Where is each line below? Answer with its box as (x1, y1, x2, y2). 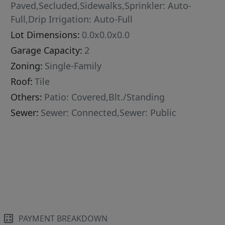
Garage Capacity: (11, 44, 83, 56)
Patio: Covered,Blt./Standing (44, 91, 165, 103)
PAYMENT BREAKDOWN (19, 213, 108, 224)
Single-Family (45, 60, 102, 72)
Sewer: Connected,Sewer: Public (41, 106, 177, 119)
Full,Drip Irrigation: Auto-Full (11, 13, 133, 25)
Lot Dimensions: (11, 29, 80, 41)
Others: (11, 91, 43, 103)
